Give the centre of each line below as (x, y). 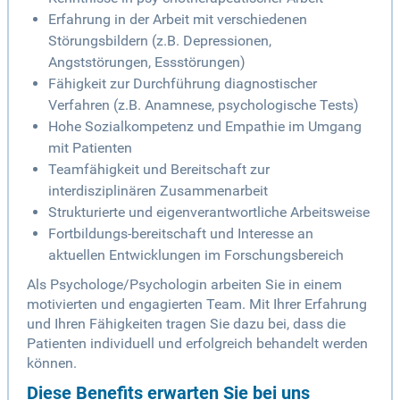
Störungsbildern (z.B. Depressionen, (160, 41)
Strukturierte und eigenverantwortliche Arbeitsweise (209, 212)
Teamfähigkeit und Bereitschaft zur (159, 170)
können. (52, 363)
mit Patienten (90, 148)
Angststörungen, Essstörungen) (147, 62)
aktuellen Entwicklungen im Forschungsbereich (196, 255)
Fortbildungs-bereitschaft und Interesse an (181, 234)
